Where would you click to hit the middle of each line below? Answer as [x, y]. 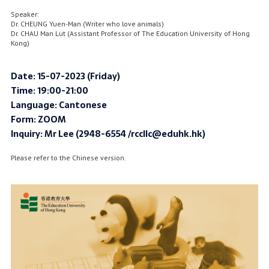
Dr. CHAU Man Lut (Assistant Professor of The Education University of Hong [131, 33]
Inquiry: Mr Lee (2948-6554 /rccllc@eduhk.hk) [108, 134]
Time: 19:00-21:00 [50, 91]
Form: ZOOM [39, 120]
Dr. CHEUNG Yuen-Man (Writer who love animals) [88, 23]
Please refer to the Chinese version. [69, 158]
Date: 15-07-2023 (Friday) [66, 77]
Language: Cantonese [59, 105]
